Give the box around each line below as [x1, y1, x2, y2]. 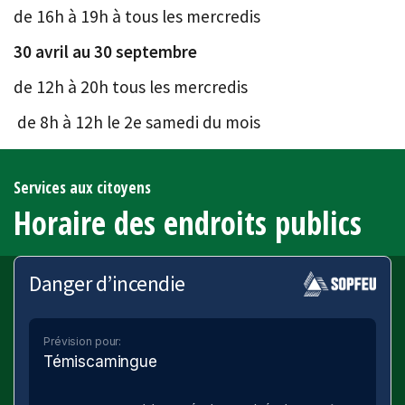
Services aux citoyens [14, 176, 151, 199]
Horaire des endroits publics [14, 202, 362, 245]
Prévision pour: [43, 334, 122, 348]
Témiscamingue [43, 352, 157, 371]
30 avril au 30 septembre [14, 41, 197, 63]
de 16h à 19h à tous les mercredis [14, 5, 260, 28]
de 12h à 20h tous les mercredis [14, 76, 251, 99]
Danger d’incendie [29, 269, 185, 298]
